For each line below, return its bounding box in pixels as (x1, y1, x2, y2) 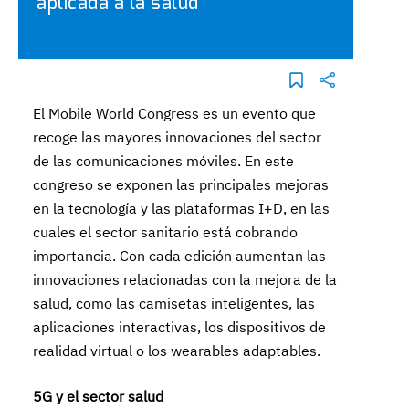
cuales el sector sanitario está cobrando (33, 223, 299, 241)
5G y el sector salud (33, 387, 164, 405)
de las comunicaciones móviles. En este (33, 152, 295, 170)
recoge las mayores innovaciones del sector (33, 128, 322, 146)
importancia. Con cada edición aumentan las (33, 246, 327, 265)
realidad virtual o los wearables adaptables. (33, 341, 321, 360)
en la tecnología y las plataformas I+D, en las (33, 199, 330, 217)
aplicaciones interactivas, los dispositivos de (33, 318, 327, 336)
